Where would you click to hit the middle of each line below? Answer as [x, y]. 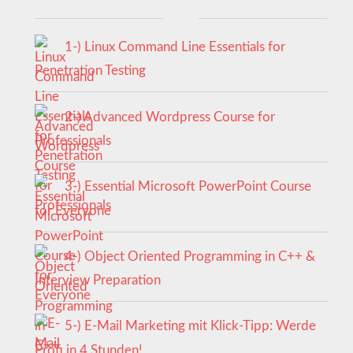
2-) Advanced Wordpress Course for [169, 117]
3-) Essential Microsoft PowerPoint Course [188, 187]
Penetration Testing [91, 71]
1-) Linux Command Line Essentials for [175, 46]
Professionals [73, 141]
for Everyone [73, 210]
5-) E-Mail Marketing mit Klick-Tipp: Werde [190, 326]
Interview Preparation [98, 281]
